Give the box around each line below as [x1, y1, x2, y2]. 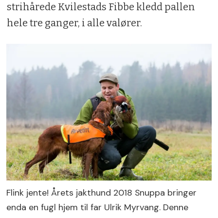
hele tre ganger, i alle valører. [6, 17, 142, 29]
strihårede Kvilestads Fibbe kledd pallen [6, 1, 195, 13]
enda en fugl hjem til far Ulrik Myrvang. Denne [6, 201, 189, 213]
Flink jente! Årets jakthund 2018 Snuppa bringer [6, 187, 197, 199]
